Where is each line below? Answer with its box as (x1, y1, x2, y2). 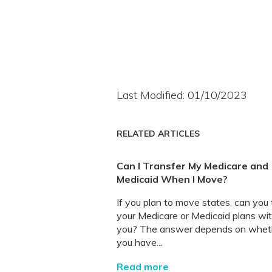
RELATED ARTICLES (117, 127, 200, 139)
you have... (117, 236, 162, 248)
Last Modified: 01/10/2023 (117, 87, 247, 102)
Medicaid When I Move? (117, 172, 228, 185)
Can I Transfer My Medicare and (117, 159, 268, 172)
